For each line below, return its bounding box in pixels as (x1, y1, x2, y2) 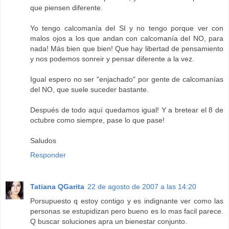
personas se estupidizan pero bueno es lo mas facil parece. (30, 207, 223, 216)
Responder (30, 151, 66, 159)
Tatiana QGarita (30, 182, 84, 191)
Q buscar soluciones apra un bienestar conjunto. (30, 217, 187, 226)
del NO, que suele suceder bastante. (30, 85, 149, 94)
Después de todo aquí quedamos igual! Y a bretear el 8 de (30, 106, 223, 114)
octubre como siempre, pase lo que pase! (30, 116, 165, 125)
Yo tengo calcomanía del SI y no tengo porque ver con (30, 24, 223, 33)
